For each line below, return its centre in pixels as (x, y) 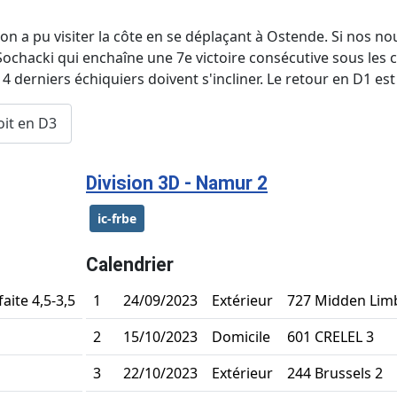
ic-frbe (117, 218)
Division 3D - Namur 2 (177, 183)
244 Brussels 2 (335, 373)
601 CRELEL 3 (331, 336)
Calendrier (130, 264)
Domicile (241, 336)
